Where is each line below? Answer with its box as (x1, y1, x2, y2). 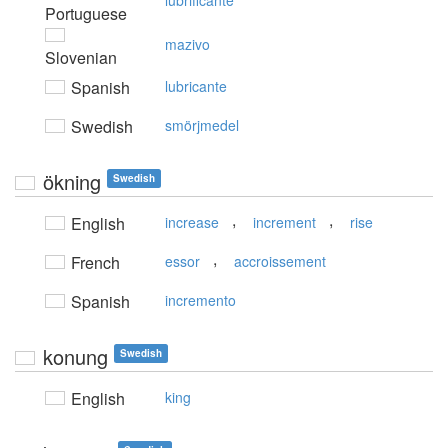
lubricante (165, 76, 227, 96)
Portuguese (45, 2, 127, 25)
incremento (165, 290, 236, 310)
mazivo (165, 34, 210, 54)
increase (165, 212, 219, 232)
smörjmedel (165, 115, 239, 135)
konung (43, 342, 108, 371)
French (67, 251, 120, 274)
